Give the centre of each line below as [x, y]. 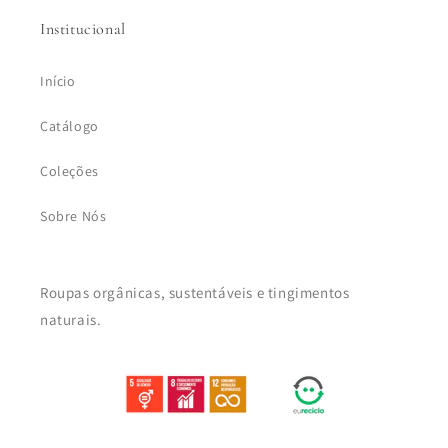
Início [58, 81]
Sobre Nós [73, 216]
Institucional [83, 29]
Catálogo [69, 126]
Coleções [69, 171]
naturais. [71, 319]
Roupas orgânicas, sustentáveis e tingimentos [195, 292]
